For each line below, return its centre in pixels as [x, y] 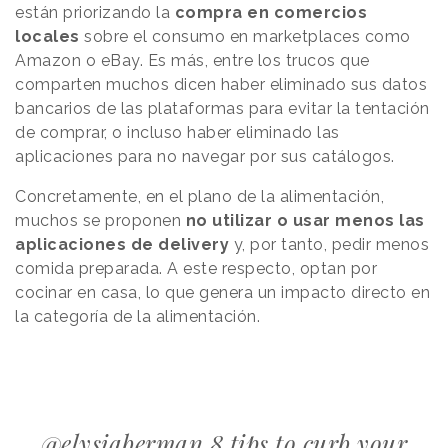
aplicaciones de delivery [122, 245]
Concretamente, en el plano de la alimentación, [199, 197]
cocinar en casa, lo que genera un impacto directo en [222, 293]
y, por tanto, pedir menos [329, 245]
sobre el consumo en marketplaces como [245, 37]
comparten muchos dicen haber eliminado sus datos [221, 85]
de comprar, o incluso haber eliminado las [177, 133]
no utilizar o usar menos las [303, 221]
